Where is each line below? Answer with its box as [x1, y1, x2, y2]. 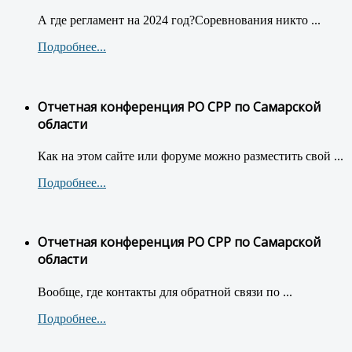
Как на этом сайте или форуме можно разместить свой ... [38, 148, 343, 163]
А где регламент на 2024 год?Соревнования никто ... [38, 13, 321, 27]
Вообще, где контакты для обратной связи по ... [38, 284, 292, 299]
